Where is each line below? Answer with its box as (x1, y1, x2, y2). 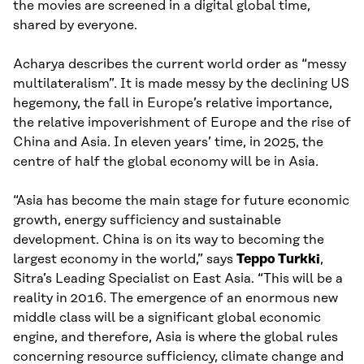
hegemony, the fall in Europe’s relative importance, (13, 96, 332, 111)
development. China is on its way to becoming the (13, 232, 324, 248)
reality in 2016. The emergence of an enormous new (13, 291, 338, 306)
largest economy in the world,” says (13, 252, 236, 267)
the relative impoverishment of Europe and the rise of (13, 115, 351, 131)
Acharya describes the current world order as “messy (13, 57, 346, 72)
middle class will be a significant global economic (13, 310, 321, 326)
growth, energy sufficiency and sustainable (13, 213, 281, 228)
